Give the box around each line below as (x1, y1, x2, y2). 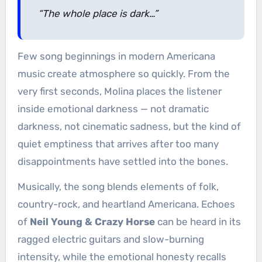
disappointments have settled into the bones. (17, 156, 228, 168)
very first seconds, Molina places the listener (17, 85, 222, 98)
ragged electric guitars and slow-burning (17, 233, 204, 246)
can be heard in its (154, 216, 241, 228)
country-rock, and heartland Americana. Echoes (17, 198, 235, 211)
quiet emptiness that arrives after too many (17, 138, 219, 150)
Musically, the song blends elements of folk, (17, 181, 219, 193)
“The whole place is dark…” (37, 8, 158, 20)
